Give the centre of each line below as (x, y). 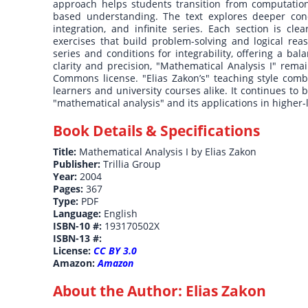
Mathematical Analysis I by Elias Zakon (168, 152)
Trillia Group (132, 164)
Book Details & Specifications (157, 131)
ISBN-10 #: (79, 226)
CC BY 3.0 (115, 251)
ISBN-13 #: (78, 239)
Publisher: (78, 164)
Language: (79, 214)
